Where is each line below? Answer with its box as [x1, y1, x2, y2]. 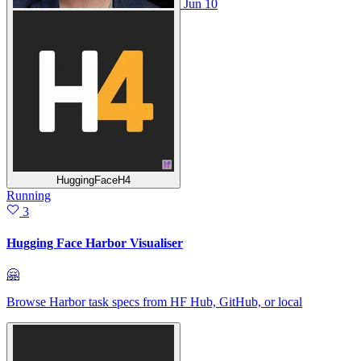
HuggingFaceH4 [56, 173, 131, 186]
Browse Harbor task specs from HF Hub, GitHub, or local [6, 295, 302, 309]
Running [6, 188, 51, 202]
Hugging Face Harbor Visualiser [6, 236, 183, 251]
